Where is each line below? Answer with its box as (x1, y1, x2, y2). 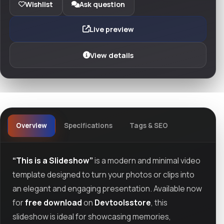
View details (89, 50, 133, 60)
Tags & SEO (129, 121, 168, 130)
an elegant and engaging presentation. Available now (12, 182, 202, 194)
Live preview (89, 24, 134, 34)
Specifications (63, 121, 112, 130)
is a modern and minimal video (93, 154, 200, 166)
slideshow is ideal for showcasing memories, (12, 210, 171, 222)
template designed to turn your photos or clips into (12, 168, 194, 180)
